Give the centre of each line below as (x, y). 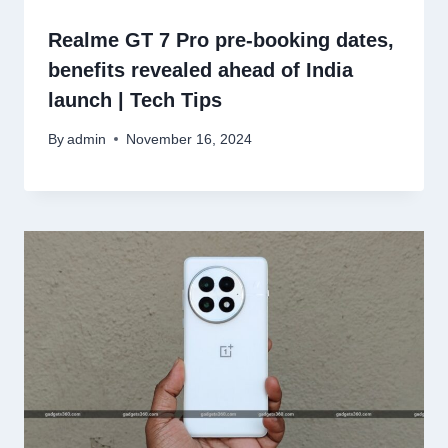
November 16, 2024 (189, 139)
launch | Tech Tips (135, 100)
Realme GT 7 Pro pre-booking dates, (221, 40)
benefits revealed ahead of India (200, 70)
